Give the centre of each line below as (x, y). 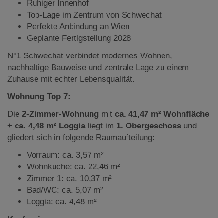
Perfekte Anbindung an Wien (78, 26)
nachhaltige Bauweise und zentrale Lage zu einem (98, 67)
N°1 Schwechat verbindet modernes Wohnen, (90, 55)
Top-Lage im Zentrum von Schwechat (94, 15)
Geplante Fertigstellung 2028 (79, 38)
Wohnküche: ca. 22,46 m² (73, 166)
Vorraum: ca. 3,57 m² (65, 155)
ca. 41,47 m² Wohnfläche (162, 114)
